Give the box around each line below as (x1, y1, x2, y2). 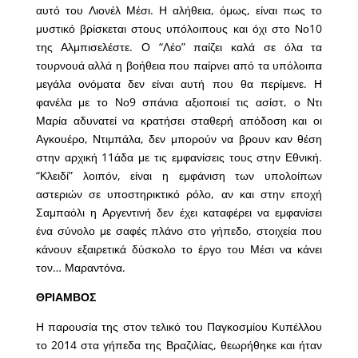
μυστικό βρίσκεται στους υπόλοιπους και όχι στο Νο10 (35, 21, 323, 37)
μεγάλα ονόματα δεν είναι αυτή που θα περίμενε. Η (35, 76, 323, 92)
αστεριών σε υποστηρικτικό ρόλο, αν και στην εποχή (35, 186, 323, 202)
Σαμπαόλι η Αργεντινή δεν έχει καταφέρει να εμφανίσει (35, 205, 323, 221)
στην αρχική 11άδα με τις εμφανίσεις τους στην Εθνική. (35, 149, 323, 165)
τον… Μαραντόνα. (35, 260, 125, 276)
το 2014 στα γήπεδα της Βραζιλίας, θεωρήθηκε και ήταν (35, 337, 323, 353)
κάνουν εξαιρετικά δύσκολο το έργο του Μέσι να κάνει (35, 241, 323, 257)
